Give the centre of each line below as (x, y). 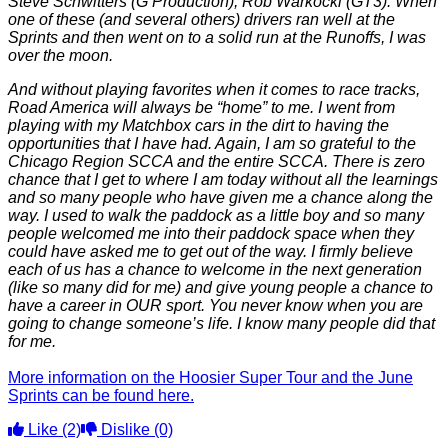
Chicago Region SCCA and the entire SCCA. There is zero (216, 161)
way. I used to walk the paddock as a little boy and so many (216, 215)
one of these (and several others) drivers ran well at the (201, 19)
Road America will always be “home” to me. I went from (201, 107)
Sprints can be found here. (101, 395)
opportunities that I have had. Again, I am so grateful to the (212, 143)
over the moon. (60, 55)
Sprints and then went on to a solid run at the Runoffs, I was (217, 37)
